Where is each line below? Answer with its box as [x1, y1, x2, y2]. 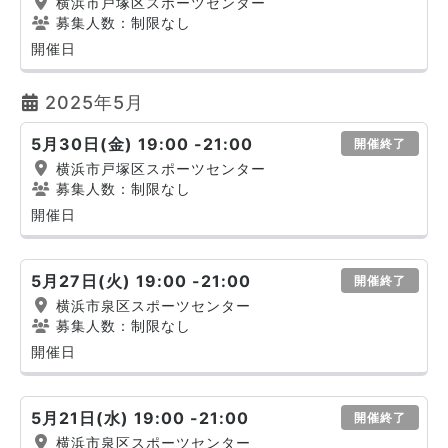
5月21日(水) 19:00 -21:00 [31, 408, 249, 428]
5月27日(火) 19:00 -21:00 [31, 271, 251, 291]
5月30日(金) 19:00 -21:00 [31, 134, 253, 154]
